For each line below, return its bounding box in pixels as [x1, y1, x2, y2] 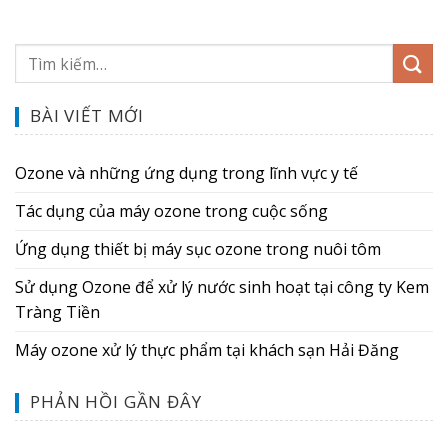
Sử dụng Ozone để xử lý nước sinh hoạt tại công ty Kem [15, 276, 429, 299]
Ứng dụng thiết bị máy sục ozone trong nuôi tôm [15, 238, 381, 261]
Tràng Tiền [15, 301, 100, 324]
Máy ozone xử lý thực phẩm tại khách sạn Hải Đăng [15, 339, 399, 362]
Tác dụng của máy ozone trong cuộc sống [15, 200, 328, 223]
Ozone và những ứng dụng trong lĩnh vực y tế [15, 162, 358, 185]
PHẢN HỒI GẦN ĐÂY [30, 390, 202, 414]
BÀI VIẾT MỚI [30, 104, 145, 128]
